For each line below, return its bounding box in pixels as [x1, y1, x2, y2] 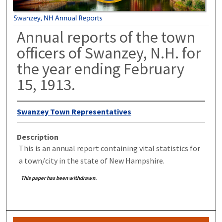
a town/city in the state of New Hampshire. [18, 155, 165, 166]
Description [16, 131, 58, 142]
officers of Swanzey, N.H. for [16, 43, 201, 63]
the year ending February [16, 58, 184, 79]
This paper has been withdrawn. [21, 174, 97, 181]
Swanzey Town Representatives [16, 106, 131, 116]
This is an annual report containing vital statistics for [18, 143, 200, 153]
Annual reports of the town [16, 27, 195, 47]
